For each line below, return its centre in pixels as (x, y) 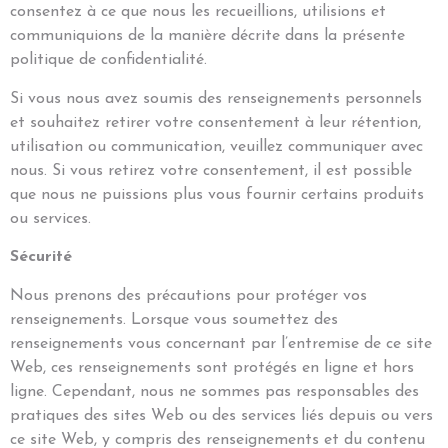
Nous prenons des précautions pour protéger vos (188, 295)
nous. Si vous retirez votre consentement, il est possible (211, 170)
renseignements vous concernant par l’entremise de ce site (221, 343)
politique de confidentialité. (108, 60)
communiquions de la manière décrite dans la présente (207, 36)
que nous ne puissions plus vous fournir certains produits (217, 194)
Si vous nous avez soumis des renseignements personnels (216, 98)
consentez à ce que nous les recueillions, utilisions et (198, 12)
